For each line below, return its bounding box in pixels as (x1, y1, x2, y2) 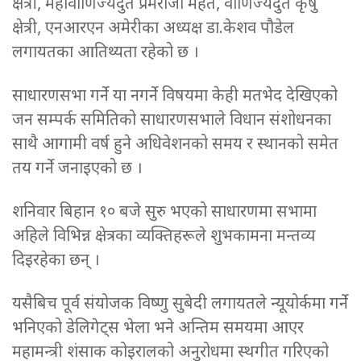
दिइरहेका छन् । (12, 251, 100, 272)
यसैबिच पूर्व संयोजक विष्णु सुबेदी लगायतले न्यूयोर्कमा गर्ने (12, 294, 348, 316)
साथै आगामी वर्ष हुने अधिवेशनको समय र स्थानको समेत (12, 135, 338, 156)
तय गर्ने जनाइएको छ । (12, 159, 147, 180)
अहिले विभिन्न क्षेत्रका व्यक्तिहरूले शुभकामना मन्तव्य (12, 226, 315, 248)
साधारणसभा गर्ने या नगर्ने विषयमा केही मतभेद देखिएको (12, 86, 338, 108)
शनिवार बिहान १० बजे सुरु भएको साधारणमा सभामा (12, 202, 317, 224)
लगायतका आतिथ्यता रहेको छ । (12, 43, 203, 64)
